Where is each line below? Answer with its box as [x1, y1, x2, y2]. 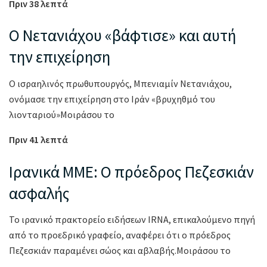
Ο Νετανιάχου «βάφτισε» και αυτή [9, 25, 236, 46]
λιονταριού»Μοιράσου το [9, 108, 114, 120]
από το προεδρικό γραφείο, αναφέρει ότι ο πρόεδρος [9, 229, 231, 241]
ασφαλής [9, 182, 73, 203]
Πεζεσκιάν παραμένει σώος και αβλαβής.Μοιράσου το [9, 244, 231, 257]
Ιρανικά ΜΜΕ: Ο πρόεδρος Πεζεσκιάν [9, 161, 254, 182]
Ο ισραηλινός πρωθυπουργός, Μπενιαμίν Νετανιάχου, [9, 77, 232, 89]
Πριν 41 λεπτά [9, 133, 68, 145]
